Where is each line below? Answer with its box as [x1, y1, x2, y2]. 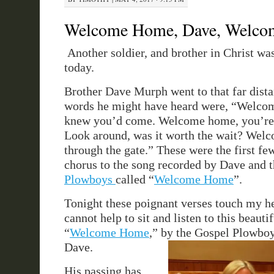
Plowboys [64, 172, 116, 186]
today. [64, 61, 94, 74]
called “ [115, 172, 154, 186]
